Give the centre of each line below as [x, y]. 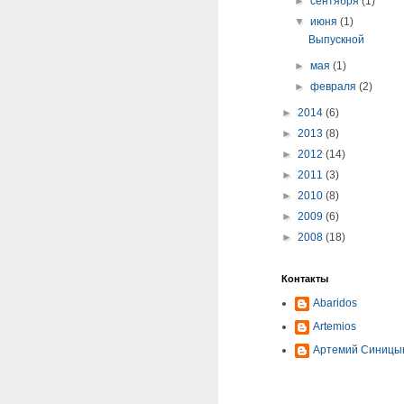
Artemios [335, 326]
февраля [335, 87]
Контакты [305, 279]
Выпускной [336, 40]
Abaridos [335, 303]
